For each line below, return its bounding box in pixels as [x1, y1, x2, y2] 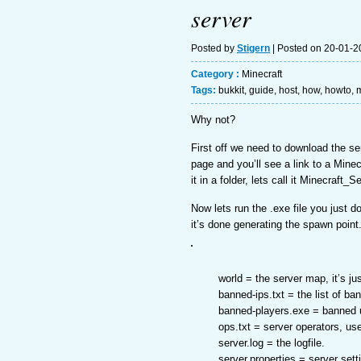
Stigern [237, 43, 270, 54]
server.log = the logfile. [218, 337, 325, 349]
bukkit [218, 85, 244, 96]
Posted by [191, 43, 237, 54]
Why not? [191, 114, 235, 126]
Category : [191, 68, 242, 80]
